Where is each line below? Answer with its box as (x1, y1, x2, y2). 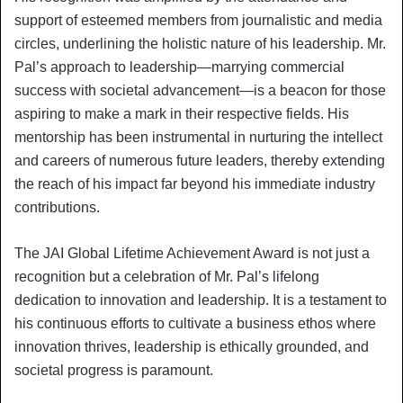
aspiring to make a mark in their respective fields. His (14, 105, 349, 121)
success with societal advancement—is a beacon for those (14, 82, 386, 98)
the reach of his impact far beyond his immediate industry (14, 175, 375, 192)
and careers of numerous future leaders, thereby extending (14, 152, 385, 168)
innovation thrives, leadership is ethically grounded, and (14, 338, 369, 354)
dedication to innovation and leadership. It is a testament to (14, 291, 387, 308)
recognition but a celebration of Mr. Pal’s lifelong (14, 268, 319, 284)
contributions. (14, 199, 100, 215)
